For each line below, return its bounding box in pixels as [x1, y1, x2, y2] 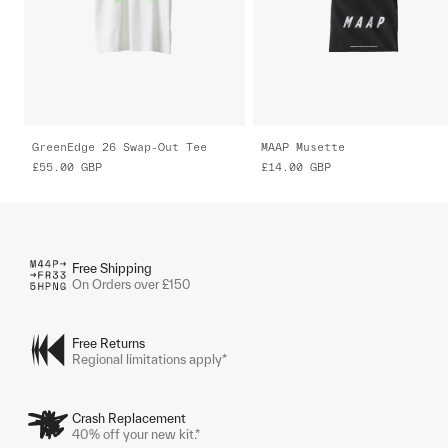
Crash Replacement [72, 410, 186, 426]
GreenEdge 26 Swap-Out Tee [32, 140, 207, 153]
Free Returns [72, 335, 145, 351]
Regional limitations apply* [72, 351, 227, 367]
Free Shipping [72, 260, 152, 276]
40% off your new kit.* [72, 426, 200, 442]
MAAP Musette [261, 140, 346, 153]
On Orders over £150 [72, 276, 191, 292]
